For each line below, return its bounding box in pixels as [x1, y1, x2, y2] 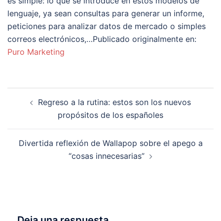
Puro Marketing [7, 47, 65, 57]
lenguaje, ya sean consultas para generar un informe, [7, 8, 204, 18]
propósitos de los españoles [58, 110, 163, 120]
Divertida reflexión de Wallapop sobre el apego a [18, 138, 203, 148]
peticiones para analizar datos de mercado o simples [7, 21, 206, 31]
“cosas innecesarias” [69, 151, 145, 161]
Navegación [7, 87, 75, 101]
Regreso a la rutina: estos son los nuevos [38, 97, 191, 107]
